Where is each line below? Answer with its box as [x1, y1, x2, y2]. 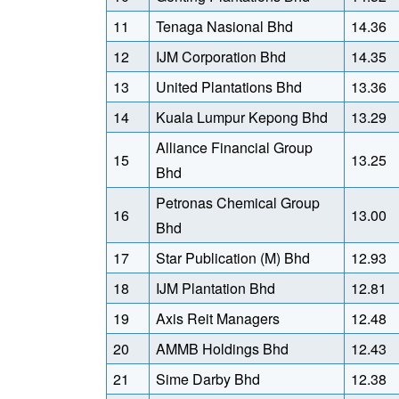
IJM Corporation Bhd [156, 46, 286, 67]
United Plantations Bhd [156, 77, 302, 97]
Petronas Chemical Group [156, 192, 320, 213]
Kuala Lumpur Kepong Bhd [156, 107, 328, 127]
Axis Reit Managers [156, 308, 280, 329]
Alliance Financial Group [156, 137, 313, 158]
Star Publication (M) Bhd [156, 248, 310, 268]
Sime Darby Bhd [156, 369, 260, 389]
